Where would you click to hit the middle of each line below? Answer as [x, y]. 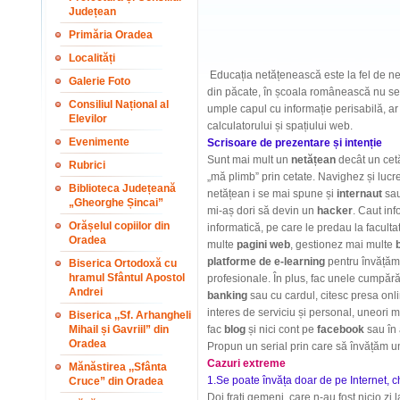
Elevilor [88, 119]
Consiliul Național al [119, 104]
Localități [92, 58]
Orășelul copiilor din [119, 226]
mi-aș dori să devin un [262, 211]
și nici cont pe [281, 329]
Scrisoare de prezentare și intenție [295, 143]
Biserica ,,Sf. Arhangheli [130, 315]
